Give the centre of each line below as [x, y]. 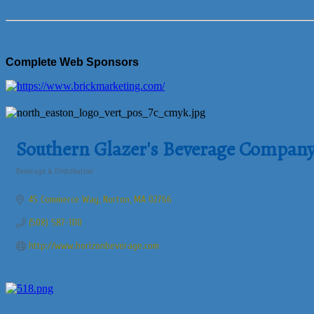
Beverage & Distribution [55, 171]
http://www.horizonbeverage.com [94, 246]
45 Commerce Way [63, 199]
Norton [116, 199]
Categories [34, 180]
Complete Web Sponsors [72, 62]
